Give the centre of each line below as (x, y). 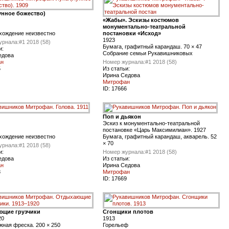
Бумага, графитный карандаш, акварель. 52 (160, 136)
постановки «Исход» (132, 33)
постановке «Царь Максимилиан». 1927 (154, 130)
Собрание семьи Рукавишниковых (148, 53)
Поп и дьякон (122, 117)
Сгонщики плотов (128, 212)
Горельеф (116, 225)
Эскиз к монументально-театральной (151, 123)
